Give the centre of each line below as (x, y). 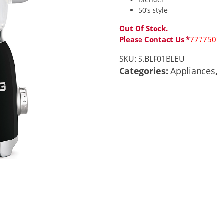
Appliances (193, 71)
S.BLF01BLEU (162, 59)
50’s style (153, 10)
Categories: (145, 71)
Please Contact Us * (155, 39)
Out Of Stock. (144, 28)
